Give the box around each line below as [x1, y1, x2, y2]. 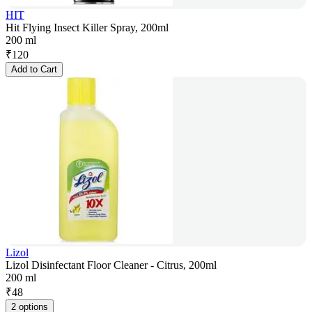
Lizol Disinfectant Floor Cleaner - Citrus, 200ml [6, 259, 217, 272]
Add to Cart [11, 64, 57, 75]
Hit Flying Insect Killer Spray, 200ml [6, 22, 169, 34]
